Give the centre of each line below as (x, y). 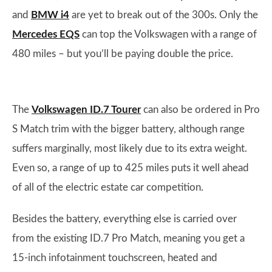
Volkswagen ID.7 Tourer (86, 109)
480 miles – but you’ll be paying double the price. (123, 53)
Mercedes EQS (46, 34)
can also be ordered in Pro (200, 109)
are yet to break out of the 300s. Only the (164, 15)
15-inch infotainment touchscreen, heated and (115, 257)
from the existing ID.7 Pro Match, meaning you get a (128, 238)
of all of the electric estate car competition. (108, 187)
